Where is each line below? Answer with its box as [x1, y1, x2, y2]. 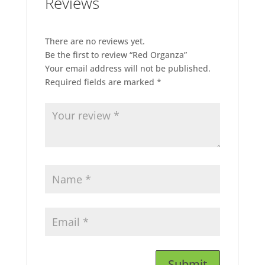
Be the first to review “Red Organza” [44, 49, 187, 60]
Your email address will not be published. [44, 62, 211, 74]
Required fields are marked [44, 76, 157, 88]
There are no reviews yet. [44, 35, 145, 47]
